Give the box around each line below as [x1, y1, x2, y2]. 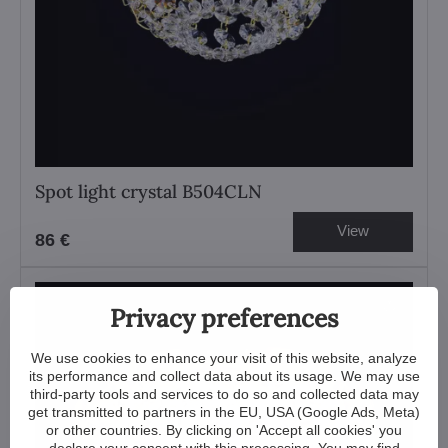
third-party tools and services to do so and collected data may [29, 385, 419, 402]
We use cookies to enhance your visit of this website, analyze [31, 349, 417, 366]
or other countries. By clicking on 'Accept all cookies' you [46, 421, 402, 438]
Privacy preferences [109, 301, 339, 334]
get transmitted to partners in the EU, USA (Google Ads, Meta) [28, 403, 420, 420]
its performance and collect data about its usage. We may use [28, 367, 420, 384]
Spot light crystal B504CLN [35, 180, 262, 203]
